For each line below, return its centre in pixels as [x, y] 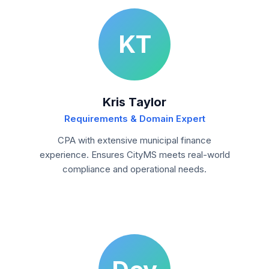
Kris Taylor [134, 102]
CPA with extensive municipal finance [134, 140]
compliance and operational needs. [134, 169]
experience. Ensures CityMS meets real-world [134, 155]
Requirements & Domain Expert [134, 119]
